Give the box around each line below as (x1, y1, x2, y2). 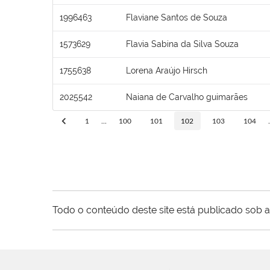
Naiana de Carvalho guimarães (126, 92, 248, 102)
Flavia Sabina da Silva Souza (126, 39, 239, 49)
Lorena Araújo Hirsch (126, 65, 207, 75)
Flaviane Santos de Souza (126, 12, 227, 22)
